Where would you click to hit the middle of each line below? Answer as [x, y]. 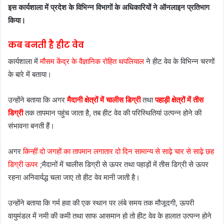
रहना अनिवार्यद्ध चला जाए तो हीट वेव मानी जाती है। [74, 177]
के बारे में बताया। [30, 74]
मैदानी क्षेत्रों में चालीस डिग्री [104, 100]
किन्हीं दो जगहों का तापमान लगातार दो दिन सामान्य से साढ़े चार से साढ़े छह [118, 151]
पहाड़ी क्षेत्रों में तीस [179, 100]
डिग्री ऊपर [23, 164]
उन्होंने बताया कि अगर [37, 100]
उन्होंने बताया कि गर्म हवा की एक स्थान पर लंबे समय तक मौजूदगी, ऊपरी [101, 203]
